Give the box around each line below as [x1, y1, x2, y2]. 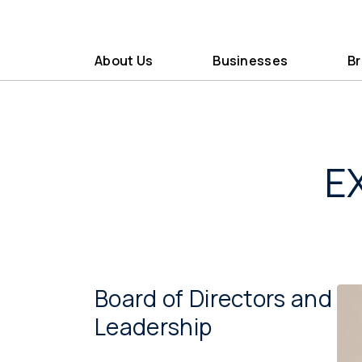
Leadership [95, 311, 213, 342]
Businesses [213, 52, 288, 69]
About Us [95, 52, 154, 69]
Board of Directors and [95, 283, 333, 314]
